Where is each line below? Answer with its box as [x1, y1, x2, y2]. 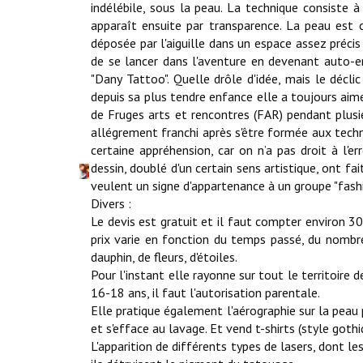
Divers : [91, 195, 131, 211]
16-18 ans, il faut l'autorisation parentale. [91, 284, 320, 301]
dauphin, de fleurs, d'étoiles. [91, 249, 237, 265]
